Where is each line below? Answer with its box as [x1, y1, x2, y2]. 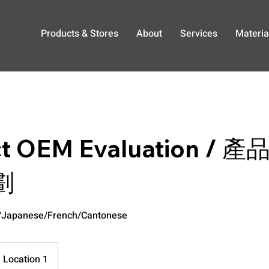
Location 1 [3, 252, 48, 267]
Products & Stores [40, 26, 118, 41]
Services [180, 26, 217, 41]
